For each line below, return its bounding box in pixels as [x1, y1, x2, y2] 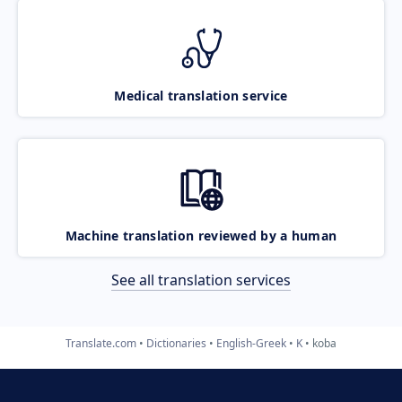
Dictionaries [146, 335, 206, 351]
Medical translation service [114, 86, 288, 104]
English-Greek [216, 335, 286, 351]
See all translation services [111, 269, 291, 290]
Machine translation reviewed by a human [65, 226, 337, 244]
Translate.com [66, 335, 136, 351]
